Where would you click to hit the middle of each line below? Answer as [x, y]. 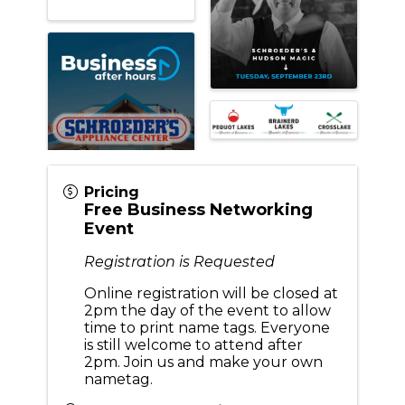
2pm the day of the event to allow [207, 311]
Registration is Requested [179, 262]
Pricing [111, 193]
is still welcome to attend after [193, 345]
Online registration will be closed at [211, 294]
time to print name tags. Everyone [207, 328]
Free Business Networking [198, 210]
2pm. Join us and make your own [203, 363]
